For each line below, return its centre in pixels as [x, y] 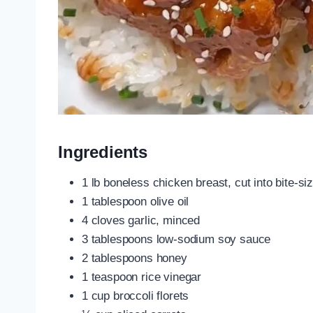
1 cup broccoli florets [136, 296]
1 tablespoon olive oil [136, 201]
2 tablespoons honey [134, 258]
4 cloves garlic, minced [141, 220]
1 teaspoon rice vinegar [142, 277]
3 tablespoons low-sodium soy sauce [176, 239]
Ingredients [103, 152]
